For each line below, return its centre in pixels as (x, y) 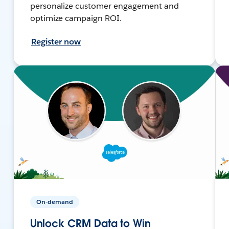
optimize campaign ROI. (76, 18)
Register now (56, 41)
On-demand (54, 201)
